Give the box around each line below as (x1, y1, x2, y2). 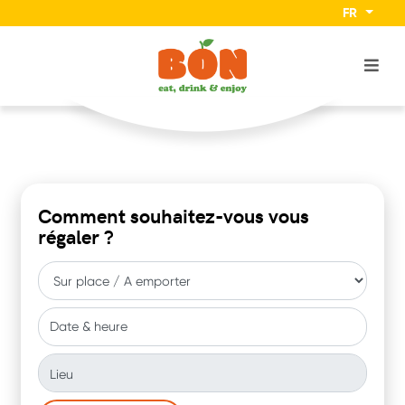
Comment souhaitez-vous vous (38, 202, 309, 230)
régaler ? (38, 222, 114, 250)
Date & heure (50, 319, 127, 334)
